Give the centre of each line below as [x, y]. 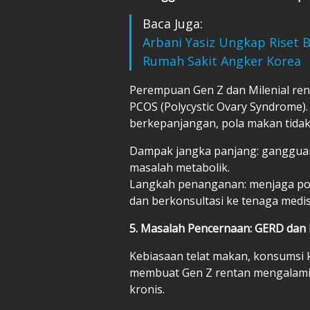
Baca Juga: [173, 23]
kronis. [147, 289]
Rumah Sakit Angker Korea [222, 61]
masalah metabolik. [180, 167]
